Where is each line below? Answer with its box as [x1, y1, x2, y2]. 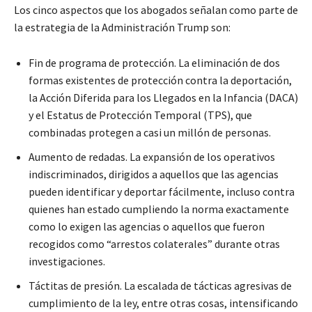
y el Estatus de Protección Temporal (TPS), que [29, 108, 252, 123]
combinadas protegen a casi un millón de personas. [29, 125, 271, 140]
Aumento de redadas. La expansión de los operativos [29, 150, 275, 164]
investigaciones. [29, 254, 105, 269]
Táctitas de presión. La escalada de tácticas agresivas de [29, 279, 292, 293]
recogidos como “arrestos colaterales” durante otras [29, 237, 280, 251]
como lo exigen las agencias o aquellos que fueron [29, 219, 265, 234]
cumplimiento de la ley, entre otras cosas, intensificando [29, 296, 298, 311]
